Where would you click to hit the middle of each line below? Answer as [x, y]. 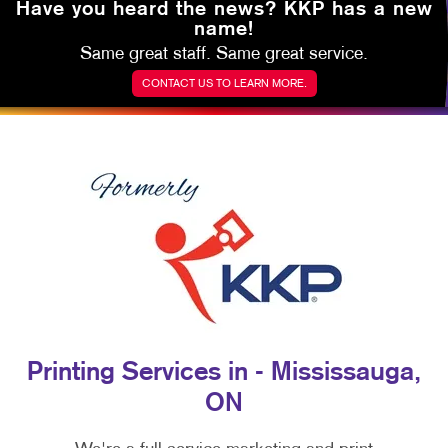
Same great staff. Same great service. [224, 54]
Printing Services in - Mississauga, [224, 372]
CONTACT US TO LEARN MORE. [224, 84]
